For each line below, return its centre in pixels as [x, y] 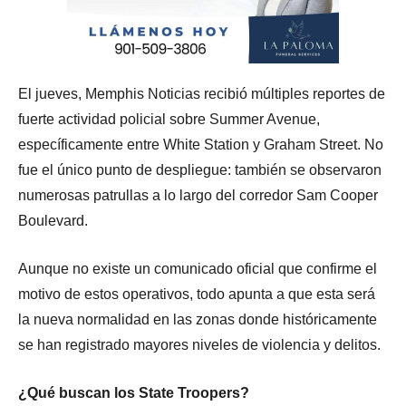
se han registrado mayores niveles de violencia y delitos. [199, 345]
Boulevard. [53, 221]
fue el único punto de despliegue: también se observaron [200, 170]
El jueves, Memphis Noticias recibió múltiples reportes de [202, 94]
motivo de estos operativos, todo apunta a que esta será [197, 295]
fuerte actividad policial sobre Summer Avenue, [169, 120]
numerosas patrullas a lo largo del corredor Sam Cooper [198, 196]
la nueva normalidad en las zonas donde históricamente [198, 320]
